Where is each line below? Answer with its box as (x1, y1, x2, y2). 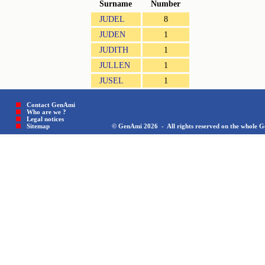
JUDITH (99, 44, 128, 54)
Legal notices (26, 115, 64, 122)
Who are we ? (26, 108, 66, 115)
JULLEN (99, 60, 130, 70)
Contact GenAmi (26, 101, 75, 108)
